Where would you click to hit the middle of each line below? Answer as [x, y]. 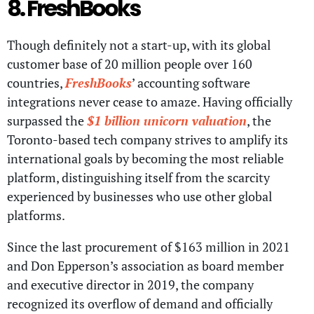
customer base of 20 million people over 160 [130, 63]
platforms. [37, 215]
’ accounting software [191, 82]
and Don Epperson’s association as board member [145, 265]
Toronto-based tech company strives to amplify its [148, 139]
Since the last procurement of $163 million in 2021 [149, 246]
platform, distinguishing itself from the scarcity [138, 177]
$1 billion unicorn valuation [167, 120]
